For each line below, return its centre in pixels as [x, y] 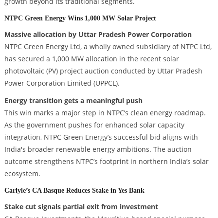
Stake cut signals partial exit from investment [81, 206]
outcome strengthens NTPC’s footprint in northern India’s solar [106, 161]
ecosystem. [22, 173]
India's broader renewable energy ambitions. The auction [98, 149]
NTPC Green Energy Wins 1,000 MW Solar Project [80, 18]
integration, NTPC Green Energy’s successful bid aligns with [101, 137]
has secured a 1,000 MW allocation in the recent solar [91, 59]
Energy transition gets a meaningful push [73, 100]
